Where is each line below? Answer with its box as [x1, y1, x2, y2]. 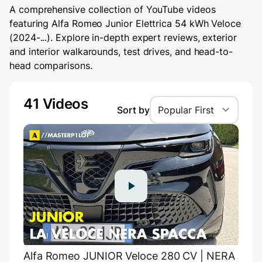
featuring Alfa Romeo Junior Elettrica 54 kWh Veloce [9, 18, 241, 30]
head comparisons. [9, 60, 92, 72]
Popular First [158, 104, 214, 116]
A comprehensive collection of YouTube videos [9, 4, 216, 16]
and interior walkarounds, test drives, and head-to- [9, 46, 233, 58]
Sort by [117, 104, 150, 116]
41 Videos [23, 95, 88, 113]
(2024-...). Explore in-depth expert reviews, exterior [9, 32, 237, 44]
